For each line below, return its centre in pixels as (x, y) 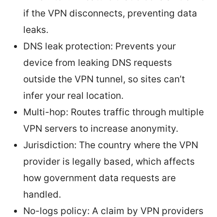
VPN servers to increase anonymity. (101, 128)
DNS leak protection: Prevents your (100, 46)
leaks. (36, 30)
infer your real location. (73, 95)
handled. (42, 194)
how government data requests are (100, 178)
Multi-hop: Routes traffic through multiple (114, 112)
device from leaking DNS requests (98, 62)
